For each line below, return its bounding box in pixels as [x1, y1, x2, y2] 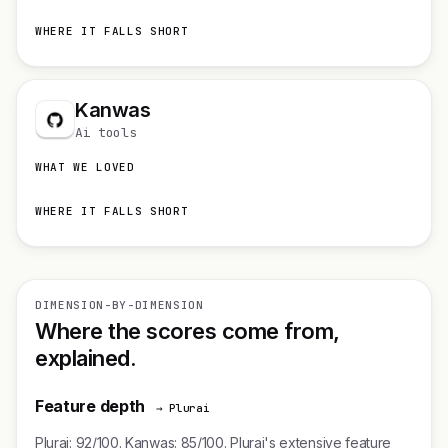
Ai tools [75, 124, 137, 141]
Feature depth [35, 396, 145, 416]
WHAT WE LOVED [35, 160, 135, 174]
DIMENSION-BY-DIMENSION [35, 298, 204, 312]
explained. [35, 345, 137, 371]
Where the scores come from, [35, 318, 340, 344]
